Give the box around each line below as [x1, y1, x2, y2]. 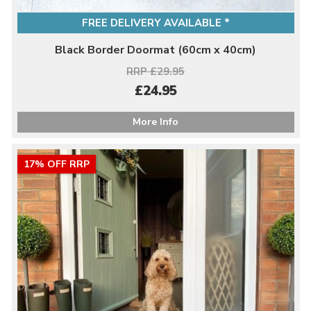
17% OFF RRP [23, 158, 90, 171]
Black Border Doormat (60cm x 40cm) [55, 42, 256, 58]
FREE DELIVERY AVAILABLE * [81, 16, 230, 30]
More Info [133, 115, 178, 128]
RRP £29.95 [126, 65, 185, 78]
